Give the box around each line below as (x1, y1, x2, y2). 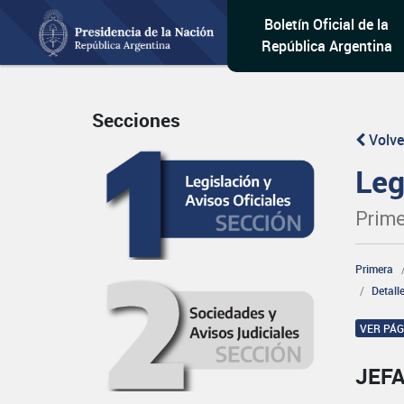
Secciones (92, 107, 180, 133)
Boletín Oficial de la (264, 14, 390, 34)
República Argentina (261, 36, 392, 56)
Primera (355, 262, 394, 276)
